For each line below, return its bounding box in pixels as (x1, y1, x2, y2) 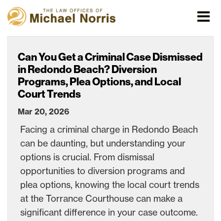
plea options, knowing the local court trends (20, 179, 199, 190)
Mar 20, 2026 (18, 106, 69, 116)
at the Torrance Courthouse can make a (20, 192, 183, 204)
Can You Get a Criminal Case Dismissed (18, 50, 203, 64)
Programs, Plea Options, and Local (18, 75, 181, 88)
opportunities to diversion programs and (20, 165, 185, 176)
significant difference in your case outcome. (20, 206, 198, 218)
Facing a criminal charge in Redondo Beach (20, 123, 198, 135)
